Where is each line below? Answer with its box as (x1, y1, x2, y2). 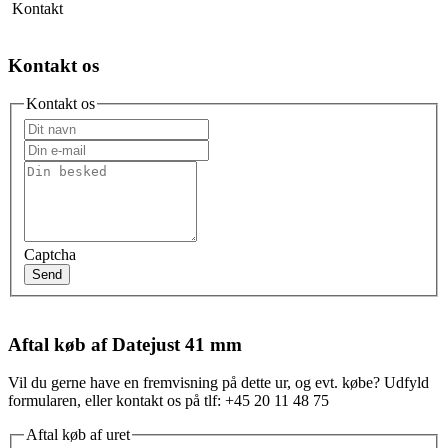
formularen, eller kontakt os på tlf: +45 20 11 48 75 (8, 392, 329, 410)
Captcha (24, 245, 76, 263)
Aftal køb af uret (26, 426, 130, 444)
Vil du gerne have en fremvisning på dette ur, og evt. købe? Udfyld (8, 374, 429, 392)
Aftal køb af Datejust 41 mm (8, 333, 242, 355)
